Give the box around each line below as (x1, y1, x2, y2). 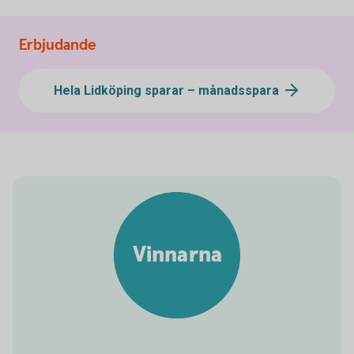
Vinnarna (132, 240, 222, 270)
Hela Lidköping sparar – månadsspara (53, 83, 282, 98)
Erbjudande (19, 36, 96, 55)
